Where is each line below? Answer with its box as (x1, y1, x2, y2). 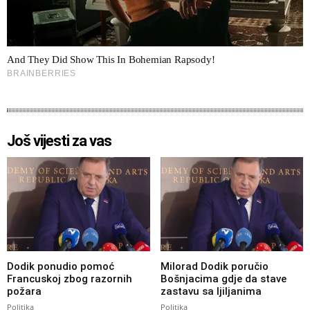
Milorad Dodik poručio (160, 259, 268, 273)
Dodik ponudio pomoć (7, 259, 114, 273)
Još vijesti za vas (7, 131, 111, 149)
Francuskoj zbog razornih (7, 272, 132, 285)
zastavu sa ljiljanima (160, 284, 262, 298)
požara (7, 284, 42, 298)
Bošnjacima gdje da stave (160, 272, 286, 285)
